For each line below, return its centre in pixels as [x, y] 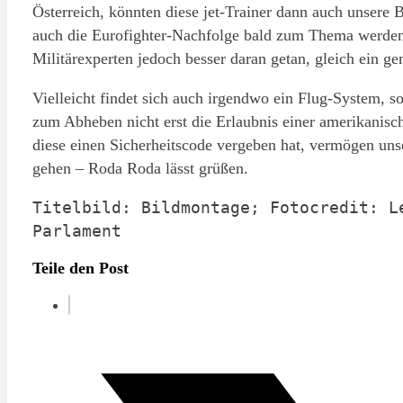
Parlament [76, 230]
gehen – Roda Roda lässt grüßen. [140, 168]
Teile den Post [80, 268]
